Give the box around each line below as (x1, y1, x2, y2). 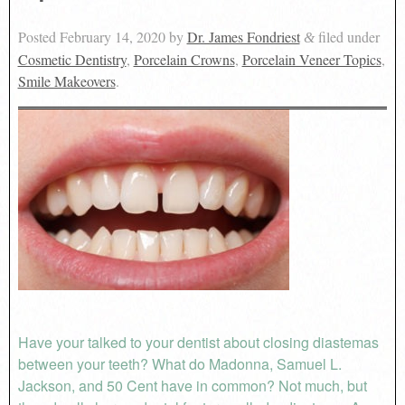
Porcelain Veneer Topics (241, 49, 381, 69)
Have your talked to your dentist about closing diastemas (17, 331, 379, 353)
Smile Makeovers (17, 71, 116, 90)
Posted (17, 26, 60, 46)
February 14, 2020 (59, 26, 165, 46)
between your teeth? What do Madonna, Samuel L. (17, 353, 342, 374)
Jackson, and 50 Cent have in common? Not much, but (17, 374, 367, 396)
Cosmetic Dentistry (17, 49, 127, 69)
